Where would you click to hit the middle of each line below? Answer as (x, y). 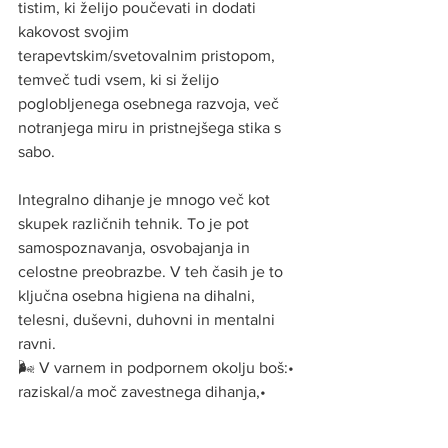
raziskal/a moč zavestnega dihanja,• (144, 391)
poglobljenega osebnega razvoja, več (150, 103)
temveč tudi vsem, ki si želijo (120, 79)
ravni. (37, 343)
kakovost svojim (75, 31)
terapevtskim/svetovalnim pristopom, (148, 55)
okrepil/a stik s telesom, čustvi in (133, 415)
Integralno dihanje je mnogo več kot (146, 199)
